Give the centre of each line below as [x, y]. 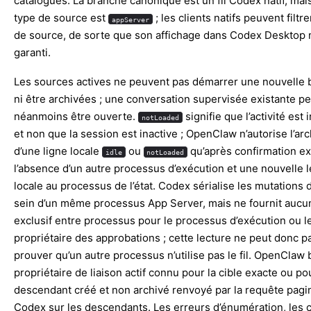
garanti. [32, 53]
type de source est [61, 18]
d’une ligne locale [58, 151]
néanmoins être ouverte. [76, 117]
